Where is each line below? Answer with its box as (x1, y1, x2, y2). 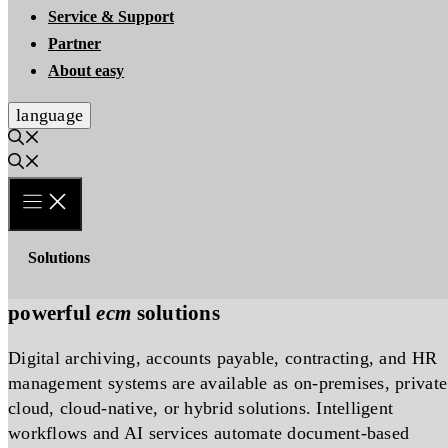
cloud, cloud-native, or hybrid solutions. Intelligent (8, 398, 394, 418)
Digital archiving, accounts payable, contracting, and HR (8, 348, 438, 368)
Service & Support (48, 8, 174, 25)
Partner (48, 35, 101, 52)
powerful (8, 301, 97, 325)
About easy (48, 62, 124, 79)
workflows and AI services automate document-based (8, 423, 410, 443)
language (16, 105, 84, 125)
